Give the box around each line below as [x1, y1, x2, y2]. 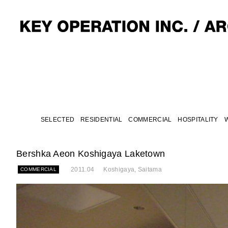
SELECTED [40, 116, 75, 123]
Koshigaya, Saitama [103, 166, 162, 173]
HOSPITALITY [178, 116, 218, 123]
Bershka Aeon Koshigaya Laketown [16, 149, 165, 159]
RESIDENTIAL [80, 116, 123, 123]
